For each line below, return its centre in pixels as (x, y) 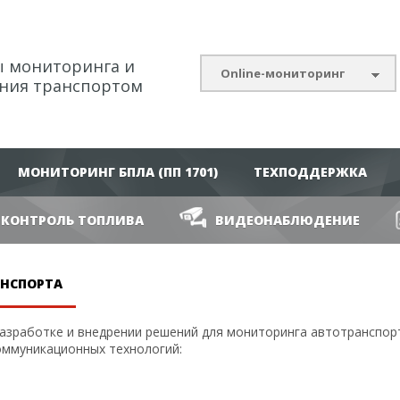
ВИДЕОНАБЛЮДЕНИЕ (287, 220)
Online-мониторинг (283, 73)
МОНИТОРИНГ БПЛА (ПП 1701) (118, 172)
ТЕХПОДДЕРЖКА (310, 172)
